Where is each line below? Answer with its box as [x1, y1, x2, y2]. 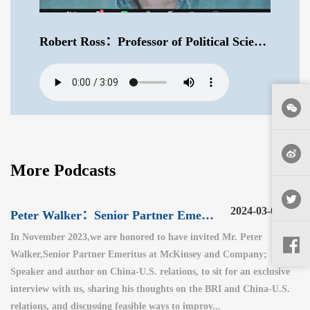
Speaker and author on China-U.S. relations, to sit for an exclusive [10, 266, 290, 277]
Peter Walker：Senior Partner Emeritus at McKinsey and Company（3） [201, 208, 214, 222]
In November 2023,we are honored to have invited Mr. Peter [10, 231, 262, 242]
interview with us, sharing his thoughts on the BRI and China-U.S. [10, 283, 290, 294]
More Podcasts [10, 161, 116, 179]
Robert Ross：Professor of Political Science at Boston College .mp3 [253, 34, 266, 48]
